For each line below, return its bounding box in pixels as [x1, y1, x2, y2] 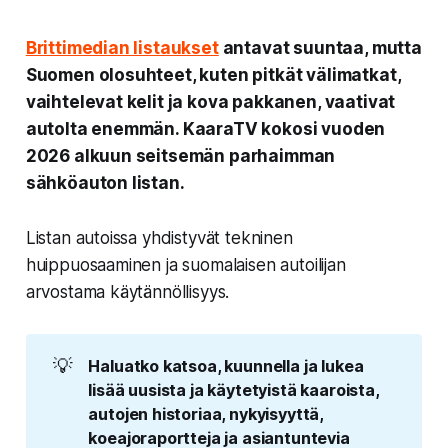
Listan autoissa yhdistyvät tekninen [25, 227, 293, 248]
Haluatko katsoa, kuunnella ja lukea [88, 356, 364, 377]
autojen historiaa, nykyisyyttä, [88, 404, 324, 425]
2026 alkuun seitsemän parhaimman [25, 145, 336, 166]
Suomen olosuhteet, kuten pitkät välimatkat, [25, 64, 401, 85]
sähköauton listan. [25, 172, 185, 193]
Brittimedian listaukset [25, 37, 219, 58]
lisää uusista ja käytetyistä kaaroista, [88, 380, 379, 401]
